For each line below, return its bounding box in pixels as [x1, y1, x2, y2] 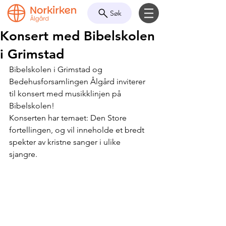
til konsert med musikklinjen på [9, 89, 123, 98]
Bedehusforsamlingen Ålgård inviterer [9, 77, 147, 86]
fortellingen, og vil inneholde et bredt [9, 125, 146, 135]
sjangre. [9, 149, 39, 159]
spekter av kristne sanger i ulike [9, 137, 123, 147]
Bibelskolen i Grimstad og [9, 65, 104, 74]
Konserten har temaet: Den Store [9, 113, 129, 123]
